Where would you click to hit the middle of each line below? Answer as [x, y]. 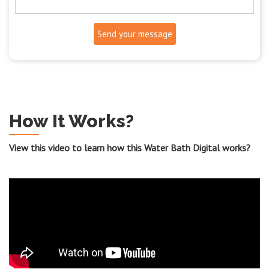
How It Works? [71, 121]
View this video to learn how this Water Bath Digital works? [130, 147]
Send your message [134, 34]
